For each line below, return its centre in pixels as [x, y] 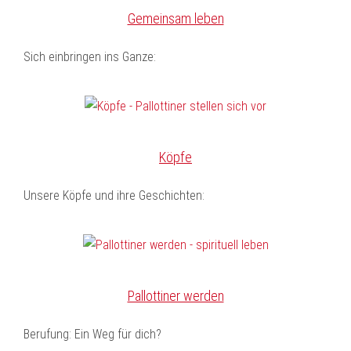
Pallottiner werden [175, 296]
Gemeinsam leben [175, 18]
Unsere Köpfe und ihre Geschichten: [114, 195]
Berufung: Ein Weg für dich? [92, 334]
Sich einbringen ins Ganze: [90, 57]
